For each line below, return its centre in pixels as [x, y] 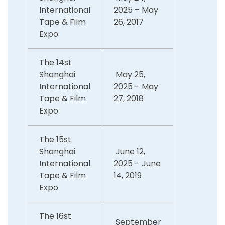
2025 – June [137, 163]
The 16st [55, 216]
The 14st [56, 62]
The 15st [55, 139]
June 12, [130, 151]
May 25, [130, 74]
